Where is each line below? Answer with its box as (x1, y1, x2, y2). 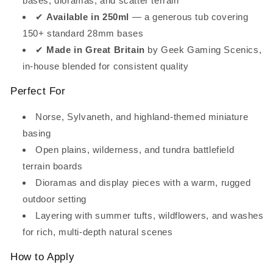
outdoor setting (23, 193, 87, 204)
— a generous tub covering (129, 11, 249, 22)
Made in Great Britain (46, 44, 145, 55)
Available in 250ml (46, 11, 130, 22)
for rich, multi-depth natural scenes (23, 226, 173, 237)
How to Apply (10, 250, 75, 263)
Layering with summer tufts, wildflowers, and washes (35, 210, 264, 221)
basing (23, 127, 51, 138)
